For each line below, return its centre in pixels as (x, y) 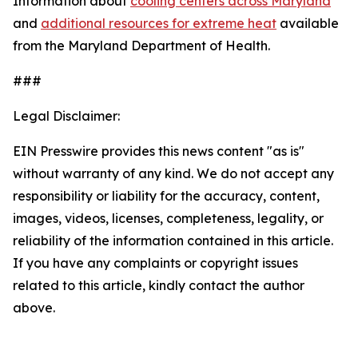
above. (34, 308)
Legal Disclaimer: (66, 116)
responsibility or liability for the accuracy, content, (166, 196)
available (308, 23)
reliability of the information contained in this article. (173, 241)
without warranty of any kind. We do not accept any (173, 173)
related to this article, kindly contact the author (159, 285)
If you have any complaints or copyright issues (155, 263)
